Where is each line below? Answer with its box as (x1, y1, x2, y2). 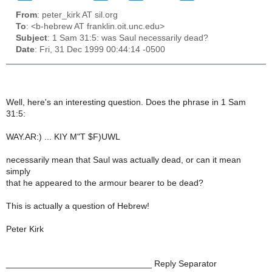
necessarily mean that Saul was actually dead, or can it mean (6, 155, 241, 165)
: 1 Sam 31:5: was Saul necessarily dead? (47, 33, 208, 43)
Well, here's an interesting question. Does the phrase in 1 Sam (6, 97, 246, 107)
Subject (16, 33, 47, 43)
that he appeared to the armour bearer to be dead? (6, 178, 203, 188)
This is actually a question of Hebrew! (6, 201, 149, 211)
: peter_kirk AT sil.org (37, 10, 118, 20)
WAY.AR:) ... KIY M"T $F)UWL (6, 132, 120, 141)
